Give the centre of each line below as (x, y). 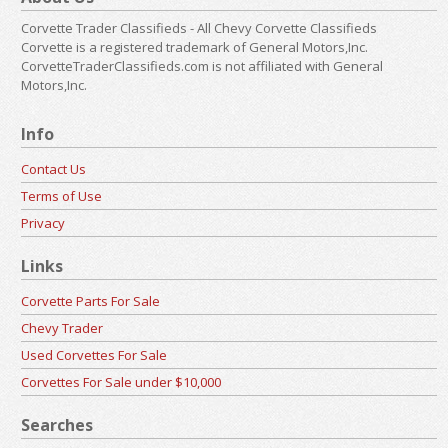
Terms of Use (61, 195)
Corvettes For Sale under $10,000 (121, 381)
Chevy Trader (62, 327)
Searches (57, 424)
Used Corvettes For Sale (94, 354)
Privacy (43, 222)
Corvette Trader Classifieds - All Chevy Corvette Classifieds (199, 27)
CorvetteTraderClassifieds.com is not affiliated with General (202, 65)
